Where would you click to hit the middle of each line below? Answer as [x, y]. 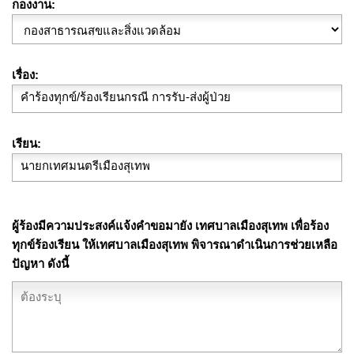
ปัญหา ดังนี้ [40, 263]
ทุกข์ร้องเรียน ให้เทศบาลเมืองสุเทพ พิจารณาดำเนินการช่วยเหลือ [175, 244]
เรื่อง [23, 74]
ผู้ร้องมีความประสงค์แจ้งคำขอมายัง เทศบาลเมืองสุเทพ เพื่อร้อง [170, 225]
